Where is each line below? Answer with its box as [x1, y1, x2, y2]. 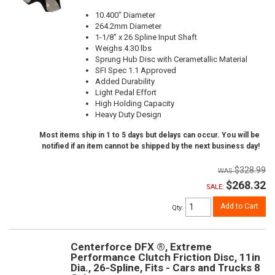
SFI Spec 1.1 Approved [95, 65, 176, 75]
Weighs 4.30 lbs [95, 43, 152, 53]
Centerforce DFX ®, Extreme [71, 241, 212, 254]
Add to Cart [220, 201, 258, 211]
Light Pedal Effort [95, 87, 157, 97]
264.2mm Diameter [95, 21, 161, 31]
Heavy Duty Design [95, 109, 161, 119]
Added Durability [95, 76, 155, 86]
